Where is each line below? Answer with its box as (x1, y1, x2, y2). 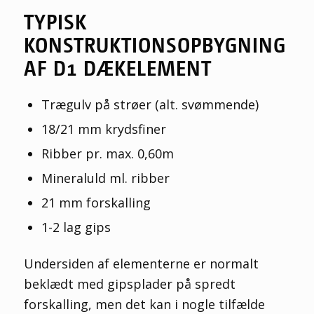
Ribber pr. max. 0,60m (41, 145, 174, 163)
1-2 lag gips (41, 219, 111, 236)
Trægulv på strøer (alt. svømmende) (41, 96, 259, 114)
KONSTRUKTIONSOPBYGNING (23, 30, 286, 58)
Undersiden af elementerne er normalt (23, 255, 259, 273)
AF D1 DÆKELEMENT (23, 53, 212, 81)
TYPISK (23, 7, 87, 35)
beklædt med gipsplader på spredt (23, 275, 235, 293)
